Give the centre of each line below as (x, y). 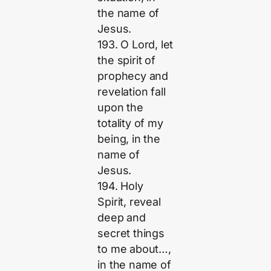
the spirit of (126, 60)
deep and (122, 217)
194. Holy (120, 186)
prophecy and (133, 76)
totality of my (130, 123)
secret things (131, 233)
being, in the (129, 139)
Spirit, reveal (129, 201)
